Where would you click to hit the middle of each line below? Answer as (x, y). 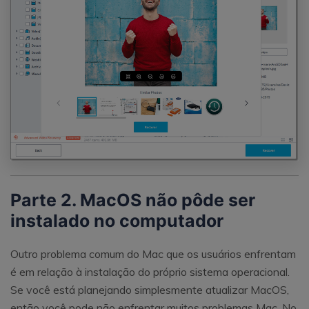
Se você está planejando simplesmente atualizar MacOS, (150, 289)
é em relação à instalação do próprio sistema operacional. (150, 271)
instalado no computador (117, 220)
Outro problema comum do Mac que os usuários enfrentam (153, 253)
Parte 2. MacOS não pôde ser (133, 200)
